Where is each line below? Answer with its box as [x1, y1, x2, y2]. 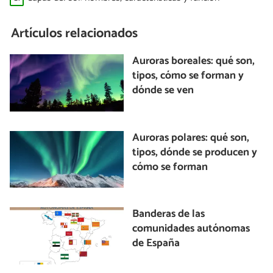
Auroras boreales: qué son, [132, 52, 255, 71]
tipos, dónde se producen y [132, 143, 258, 161]
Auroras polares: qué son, [132, 129, 250, 147]
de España [132, 235, 180, 253]
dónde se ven [132, 82, 194, 100]
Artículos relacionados [11, 22, 138, 44]
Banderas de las [132, 205, 205, 224]
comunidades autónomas [132, 220, 250, 238]
